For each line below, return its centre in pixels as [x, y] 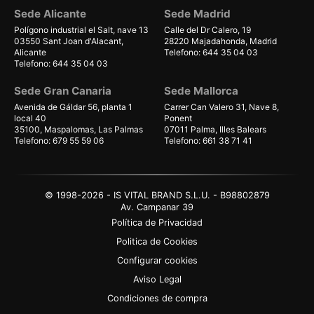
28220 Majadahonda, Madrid [220, 41]
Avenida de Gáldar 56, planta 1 [73, 107]
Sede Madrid [197, 14]
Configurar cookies [157, 261]
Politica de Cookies [157, 242]
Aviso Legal [157, 280]
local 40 [30, 118]
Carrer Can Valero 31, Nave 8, [221, 107]
